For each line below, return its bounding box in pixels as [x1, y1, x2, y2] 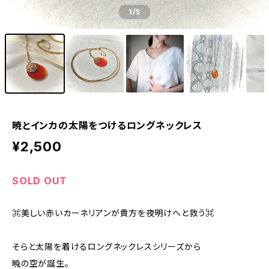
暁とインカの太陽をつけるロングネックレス [12, 119, 202, 131]
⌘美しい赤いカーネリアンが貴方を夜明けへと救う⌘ [12, 208, 215, 218]
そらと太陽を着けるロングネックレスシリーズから [12, 241, 201, 252]
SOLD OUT [12, 175, 67, 187]
